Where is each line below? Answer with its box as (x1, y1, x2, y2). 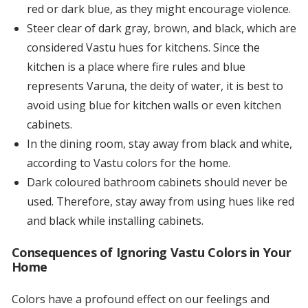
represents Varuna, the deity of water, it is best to (26, 78, 283, 94)
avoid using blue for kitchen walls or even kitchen (26, 98, 281, 113)
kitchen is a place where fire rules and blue (26, 59, 245, 75)
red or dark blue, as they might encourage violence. (26, 1, 291, 17)
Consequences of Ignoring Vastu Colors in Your (11, 244, 291, 261)
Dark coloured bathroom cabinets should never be (26, 175, 287, 190)
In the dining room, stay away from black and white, (26, 136, 292, 152)
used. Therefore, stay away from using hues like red (26, 194, 294, 210)
